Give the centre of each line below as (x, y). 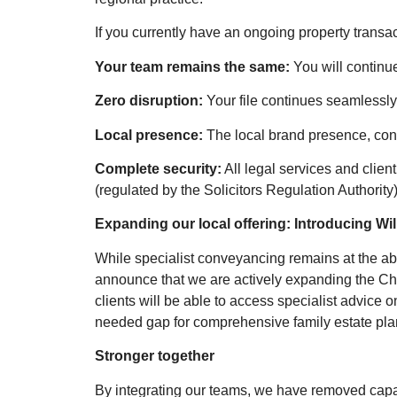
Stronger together (155, 356)
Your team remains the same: (192, 66)
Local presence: (149, 135)
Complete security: (158, 168)
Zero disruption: (149, 101)
